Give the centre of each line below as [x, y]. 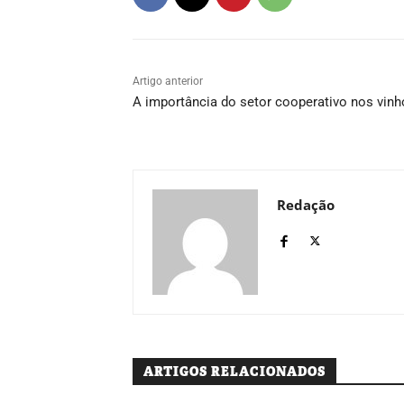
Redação [306, 204]
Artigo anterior [168, 81]
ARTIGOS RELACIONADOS [234, 371]
